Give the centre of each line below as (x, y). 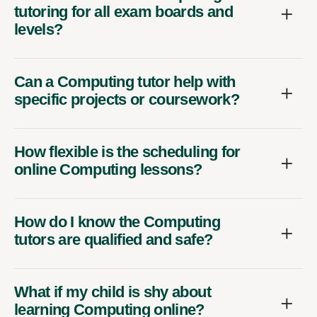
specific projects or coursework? (127, 99)
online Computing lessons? (108, 169)
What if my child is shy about (113, 292)
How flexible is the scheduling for (127, 151)
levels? (39, 29)
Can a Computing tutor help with (125, 81)
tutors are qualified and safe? (114, 239)
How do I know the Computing (117, 221)
